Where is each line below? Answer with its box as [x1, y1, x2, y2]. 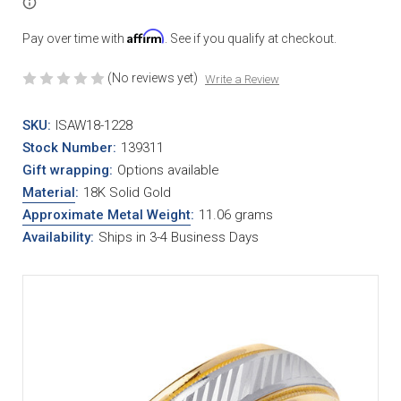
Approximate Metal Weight [22, 206, 191, 223]
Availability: [22, 228, 94, 245]
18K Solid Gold [82, 183, 171, 200]
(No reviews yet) [107, 70, 198, 85]
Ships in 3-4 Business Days [98, 228, 259, 245]
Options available [116, 161, 219, 178]
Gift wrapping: [22, 161, 113, 178]
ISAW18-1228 [55, 116, 132, 133]
